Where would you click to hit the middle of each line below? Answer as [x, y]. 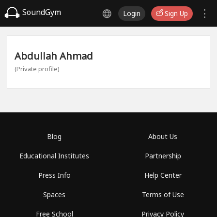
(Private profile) [37, 69]
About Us [163, 136]
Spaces [54, 194]
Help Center [163, 175]
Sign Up [175, 13]
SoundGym [41, 12]
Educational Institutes [54, 156]
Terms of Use [163, 194]
